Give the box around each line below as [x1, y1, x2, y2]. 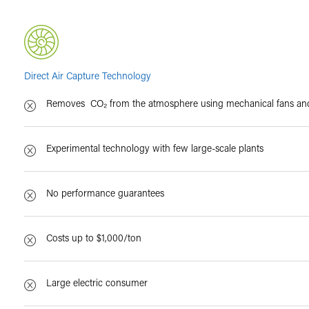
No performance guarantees [46, 186, 165, 199]
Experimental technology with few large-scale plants [46, 141, 264, 154]
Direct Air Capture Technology [24, 68, 154, 82]
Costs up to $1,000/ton [46, 230, 142, 244]
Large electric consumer [46, 275, 148, 289]
